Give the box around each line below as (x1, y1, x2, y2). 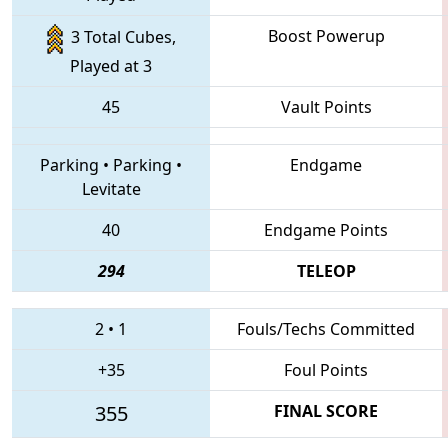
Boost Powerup (267, 24, 385, 47)
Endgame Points (264, 218, 388, 241)
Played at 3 (70, 54, 152, 77)
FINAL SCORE (274, 399, 378, 422)
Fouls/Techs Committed (237, 317, 415, 340)
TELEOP (296, 259, 356, 282)
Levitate (81, 177, 141, 200)
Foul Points (284, 358, 368, 381)
